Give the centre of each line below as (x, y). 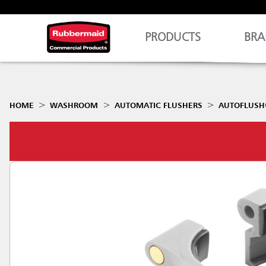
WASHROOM (74, 106)
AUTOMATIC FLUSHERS (158, 106)
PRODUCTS (173, 38)
